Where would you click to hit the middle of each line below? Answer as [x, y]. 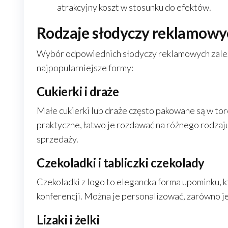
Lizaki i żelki [68, 220]
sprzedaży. [58, 139]
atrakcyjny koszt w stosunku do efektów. [134, 7]
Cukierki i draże [78, 91]
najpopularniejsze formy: [85, 68]
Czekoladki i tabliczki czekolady [121, 163]
